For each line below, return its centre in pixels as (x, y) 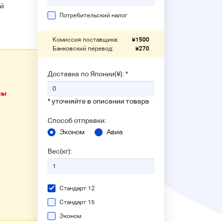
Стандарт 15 (77, 202)
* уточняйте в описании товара (98, 101)
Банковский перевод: (83, 49)
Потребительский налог (93, 15)
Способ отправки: (77, 120)
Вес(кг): (60, 151)
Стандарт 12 (77, 188)
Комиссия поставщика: (85, 40)
